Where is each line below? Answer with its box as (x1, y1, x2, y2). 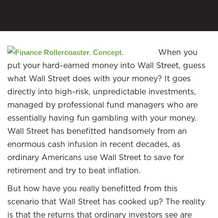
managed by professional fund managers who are (7, 100, 198, 109)
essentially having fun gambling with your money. (7, 113, 197, 123)
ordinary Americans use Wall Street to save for (7, 152, 184, 162)
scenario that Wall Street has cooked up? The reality (7, 197, 205, 206)
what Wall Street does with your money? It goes (7, 73, 191, 83)
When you (158, 47, 198, 57)
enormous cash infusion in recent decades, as (7, 139, 181, 149)
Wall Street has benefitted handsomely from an (7, 126, 187, 136)
